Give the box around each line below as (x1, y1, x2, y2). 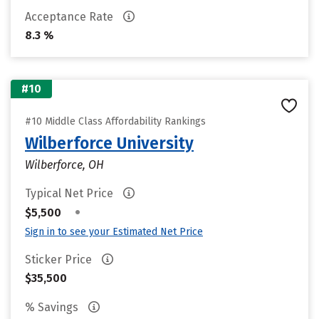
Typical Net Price (25, 187, 116, 200)
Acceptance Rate (25, 10, 116, 23)
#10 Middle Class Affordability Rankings (25, 115, 206, 127)
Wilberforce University (25, 133, 194, 153)
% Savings (25, 300, 81, 314)
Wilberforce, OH (25, 158, 104, 172)
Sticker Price (25, 253, 95, 266)
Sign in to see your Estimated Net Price (25, 226, 203, 238)
